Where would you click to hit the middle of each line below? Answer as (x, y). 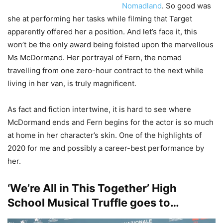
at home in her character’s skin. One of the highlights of (105, 135)
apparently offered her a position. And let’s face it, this (102, 31)
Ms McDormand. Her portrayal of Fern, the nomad (95, 57)
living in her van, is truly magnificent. (72, 83)
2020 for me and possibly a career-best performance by (106, 148)
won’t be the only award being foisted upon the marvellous (111, 44)
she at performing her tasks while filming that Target (100, 18)
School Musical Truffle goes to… (93, 202)
